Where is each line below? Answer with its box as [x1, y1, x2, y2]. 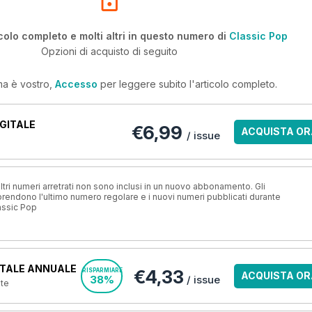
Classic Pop [228, 30, 288, 42]
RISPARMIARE [82, 267, 123, 274]
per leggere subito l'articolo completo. [97, 78, 277, 90]
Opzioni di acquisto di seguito [41, 45, 178, 57]
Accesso [54, 78, 97, 90]
